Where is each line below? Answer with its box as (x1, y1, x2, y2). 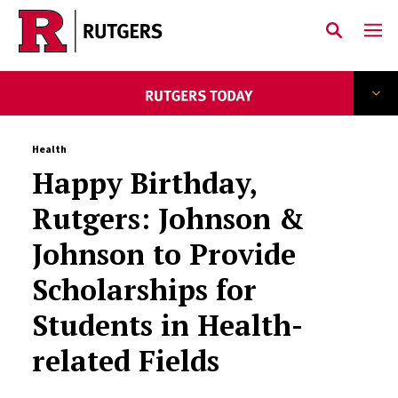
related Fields (31, 342, 219, 379)
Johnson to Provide (31, 235, 296, 273)
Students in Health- (31, 306, 303, 344)
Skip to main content (35, 36, 163, 54)
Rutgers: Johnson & (31, 200, 304, 237)
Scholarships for (31, 271, 257, 308)
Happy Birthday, (31, 164, 257, 202)
